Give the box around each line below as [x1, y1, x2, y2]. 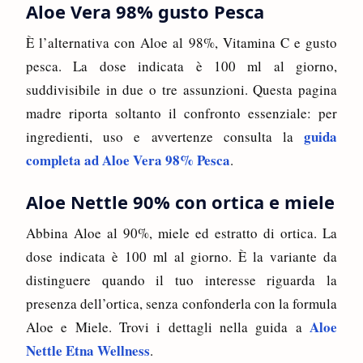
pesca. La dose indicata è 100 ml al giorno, [26, 56, 337, 75]
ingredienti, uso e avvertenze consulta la [26, 126, 304, 146]
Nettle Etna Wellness [26, 340, 150, 361]
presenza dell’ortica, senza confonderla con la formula [26, 293, 337, 313]
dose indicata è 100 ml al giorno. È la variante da [26, 246, 337, 266]
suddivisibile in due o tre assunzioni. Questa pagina [26, 79, 337, 99]
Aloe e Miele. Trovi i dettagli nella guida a [26, 317, 310, 336]
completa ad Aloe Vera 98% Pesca [26, 149, 230, 170]
